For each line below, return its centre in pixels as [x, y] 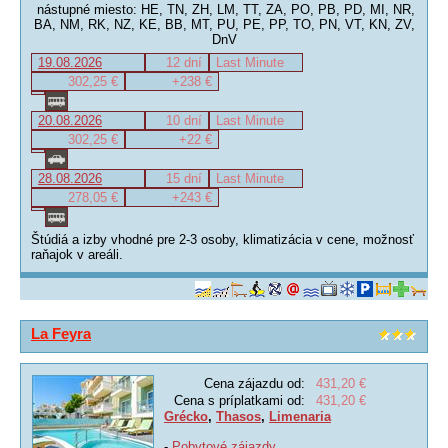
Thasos [238, 416]
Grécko [186, 416]
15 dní [184, 178]
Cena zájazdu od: [254, 383]
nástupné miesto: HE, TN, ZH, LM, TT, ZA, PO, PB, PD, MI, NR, [224, 9]
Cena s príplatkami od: [239, 400]
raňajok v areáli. [77, 254]
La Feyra [61, 333]
